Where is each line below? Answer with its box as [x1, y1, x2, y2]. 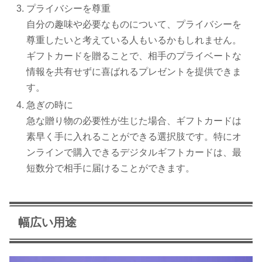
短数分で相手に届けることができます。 [26, 163, 195, 174]
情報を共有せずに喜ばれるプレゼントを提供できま [26, 67, 242, 77]
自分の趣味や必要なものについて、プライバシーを [26, 19, 242, 30]
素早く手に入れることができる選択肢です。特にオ [26, 132, 242, 142]
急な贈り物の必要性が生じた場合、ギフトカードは [26, 116, 242, 126]
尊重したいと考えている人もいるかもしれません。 [26, 35, 242, 46]
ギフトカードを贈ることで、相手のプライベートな [26, 51, 242, 61]
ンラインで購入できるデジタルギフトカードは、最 [26, 147, 242, 158]
